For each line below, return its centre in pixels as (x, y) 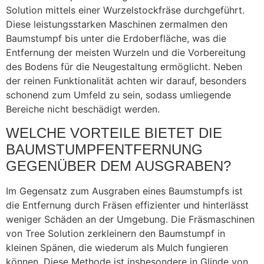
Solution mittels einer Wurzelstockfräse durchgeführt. (125, 10)
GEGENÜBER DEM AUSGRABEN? (118, 166)
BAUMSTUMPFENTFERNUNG (104, 149)
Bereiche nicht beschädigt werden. (83, 109)
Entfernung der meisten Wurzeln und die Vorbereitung (126, 53)
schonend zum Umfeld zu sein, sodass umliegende (118, 95)
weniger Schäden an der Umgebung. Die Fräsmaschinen (130, 219)
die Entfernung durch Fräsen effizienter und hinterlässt (127, 205)
